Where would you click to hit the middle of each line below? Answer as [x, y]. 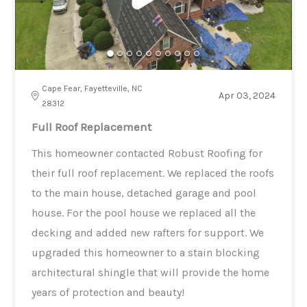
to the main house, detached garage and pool [144, 193]
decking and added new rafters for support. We [148, 232]
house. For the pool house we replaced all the [144, 212]
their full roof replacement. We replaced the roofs [153, 173]
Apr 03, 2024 [247, 95]
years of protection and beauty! [108, 292]
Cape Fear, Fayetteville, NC [93, 88]
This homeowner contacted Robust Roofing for [147, 153]
